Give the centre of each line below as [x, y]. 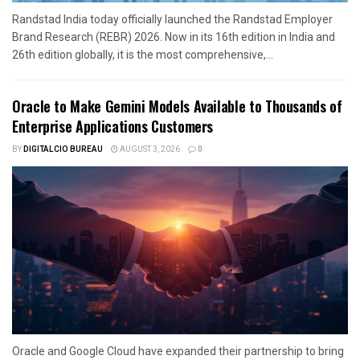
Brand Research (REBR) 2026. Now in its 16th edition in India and [174, 37]
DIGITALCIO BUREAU [63, 149]
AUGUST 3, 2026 [149, 149]
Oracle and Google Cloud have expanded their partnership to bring [178, 351]
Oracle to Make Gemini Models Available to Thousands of [177, 106]
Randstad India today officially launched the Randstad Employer [172, 19]
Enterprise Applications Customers [113, 126]
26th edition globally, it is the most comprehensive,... [143, 54]
